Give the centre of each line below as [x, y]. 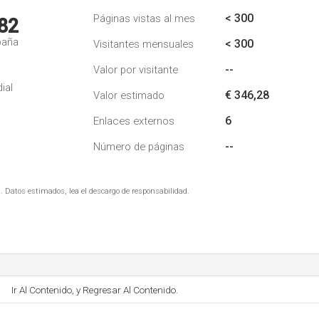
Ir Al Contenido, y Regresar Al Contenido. [95, 290]
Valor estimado [129, 95]
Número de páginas [139, 147]
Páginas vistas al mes [144, 19]
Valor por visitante [136, 70]
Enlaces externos [134, 121]
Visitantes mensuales [143, 44]
